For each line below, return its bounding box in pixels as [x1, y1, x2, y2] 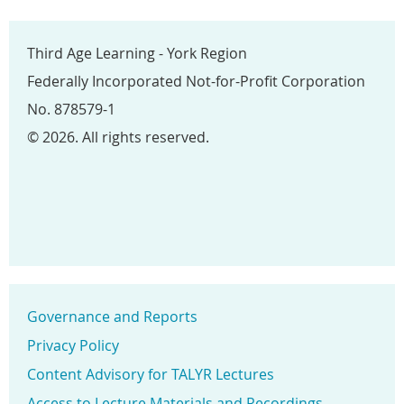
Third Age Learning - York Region [27, 43, 247, 64]
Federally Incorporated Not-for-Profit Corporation [27, 71, 365, 92]
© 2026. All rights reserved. [27, 127, 209, 148]
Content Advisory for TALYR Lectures [27, 364, 274, 385]
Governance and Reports [27, 307, 197, 327]
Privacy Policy [27, 335, 119, 356]
